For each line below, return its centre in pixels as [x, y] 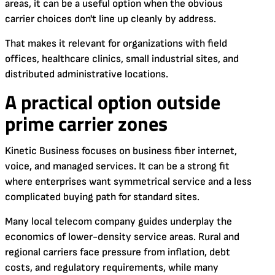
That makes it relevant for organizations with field [116, 43]
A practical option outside [113, 102]
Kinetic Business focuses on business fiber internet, [121, 151]
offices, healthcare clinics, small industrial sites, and [122, 59]
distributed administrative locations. [87, 74]
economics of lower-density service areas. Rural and [122, 237]
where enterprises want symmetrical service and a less [128, 181]
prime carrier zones [86, 123]
